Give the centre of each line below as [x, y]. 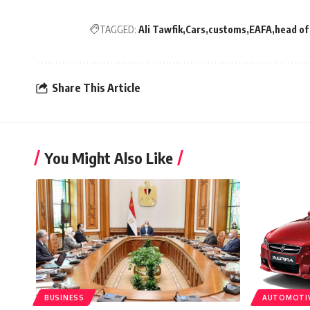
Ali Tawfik [161, 30]
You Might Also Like [109, 158]
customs [227, 30]
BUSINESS [64, 298]
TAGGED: [118, 30]
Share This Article [96, 88]
